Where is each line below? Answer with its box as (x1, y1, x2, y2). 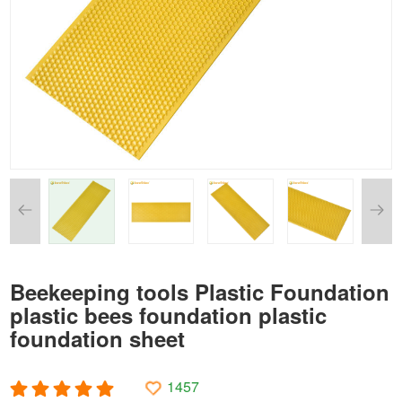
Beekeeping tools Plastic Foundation (10, 276, 390, 308)
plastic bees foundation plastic (10, 300, 328, 331)
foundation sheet (10, 323, 186, 354)
